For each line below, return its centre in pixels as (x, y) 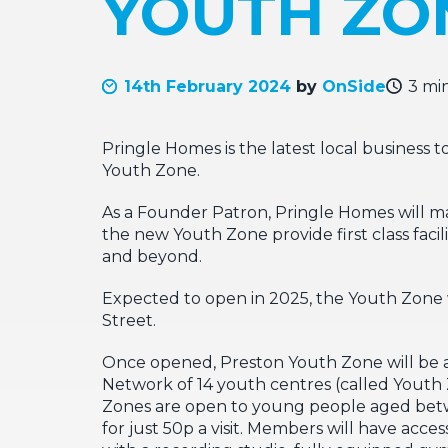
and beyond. (152, 256)
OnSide (354, 86)
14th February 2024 (207, 86)
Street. (129, 320)
